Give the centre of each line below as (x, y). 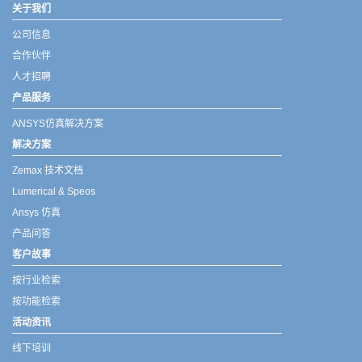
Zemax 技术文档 (48, 171)
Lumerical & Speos (54, 192)
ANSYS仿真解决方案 (58, 124)
